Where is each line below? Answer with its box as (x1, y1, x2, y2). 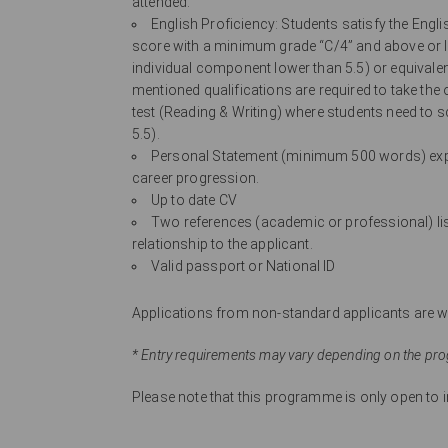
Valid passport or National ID (151, 258, 336, 275)
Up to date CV (151, 192, 238, 209)
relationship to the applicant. (132, 236, 313, 253)
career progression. (132, 170, 260, 187)
